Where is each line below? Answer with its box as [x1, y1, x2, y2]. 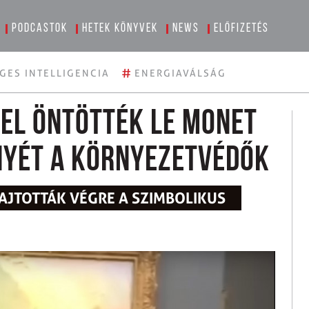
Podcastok [12, 22, 68, 35]
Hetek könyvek [82, 22, 159, 35]
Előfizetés [214, 22, 270, 35]
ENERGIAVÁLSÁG [134, 68, 226, 79]
